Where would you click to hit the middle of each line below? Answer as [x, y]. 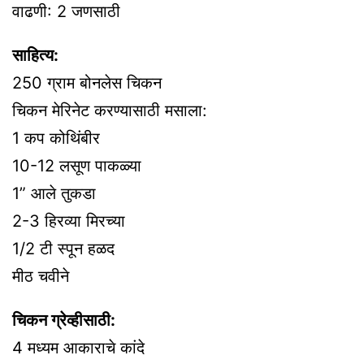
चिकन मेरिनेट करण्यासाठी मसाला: [110, 111]
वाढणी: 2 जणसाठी [66, 12]
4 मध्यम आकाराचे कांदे [78, 348]
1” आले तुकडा [54, 194]
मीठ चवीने [41, 277]
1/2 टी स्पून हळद [63, 249]
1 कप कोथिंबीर [56, 139]
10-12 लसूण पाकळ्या [77, 166]
